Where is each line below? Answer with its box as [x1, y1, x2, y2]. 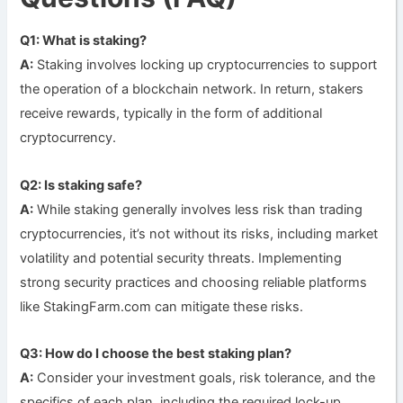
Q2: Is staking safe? [20, 176, 143, 193]
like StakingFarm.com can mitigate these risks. [20, 298, 304, 315]
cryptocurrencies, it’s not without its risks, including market [20, 225, 379, 242]
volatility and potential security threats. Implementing [20, 249, 343, 266]
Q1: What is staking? [20, 32, 148, 49]
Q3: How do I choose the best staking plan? [20, 345, 292, 363]
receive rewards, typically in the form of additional [20, 105, 323, 122]
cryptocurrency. [20, 130, 117, 147]
